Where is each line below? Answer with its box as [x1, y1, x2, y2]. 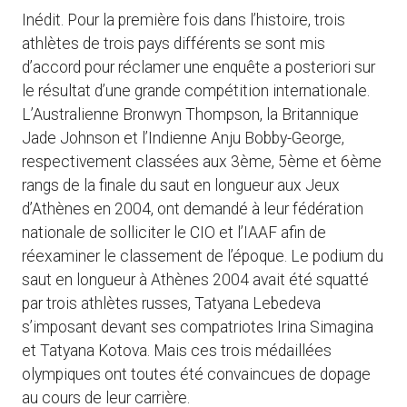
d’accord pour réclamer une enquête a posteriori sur [22, 58, 375, 77]
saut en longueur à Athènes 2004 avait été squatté [22, 271, 369, 290]
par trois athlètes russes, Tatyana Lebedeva [22, 294, 321, 313]
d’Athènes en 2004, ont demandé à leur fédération [22, 200, 363, 219]
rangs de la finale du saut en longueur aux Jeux [22, 176, 340, 195]
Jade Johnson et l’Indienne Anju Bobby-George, [22, 129, 344, 148]
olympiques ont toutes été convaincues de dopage [22, 365, 371, 384]
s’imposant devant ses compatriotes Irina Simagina [22, 318, 373, 337]
